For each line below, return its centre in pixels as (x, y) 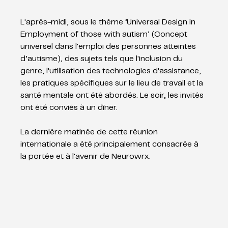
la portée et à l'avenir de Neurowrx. (86, 156)
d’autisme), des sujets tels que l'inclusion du (103, 59)
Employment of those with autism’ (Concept (105, 34)
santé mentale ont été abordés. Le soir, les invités (113, 95)
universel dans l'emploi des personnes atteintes (109, 47)
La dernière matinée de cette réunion (90, 132)
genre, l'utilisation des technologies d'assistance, (112, 71)
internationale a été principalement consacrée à (111, 144)
